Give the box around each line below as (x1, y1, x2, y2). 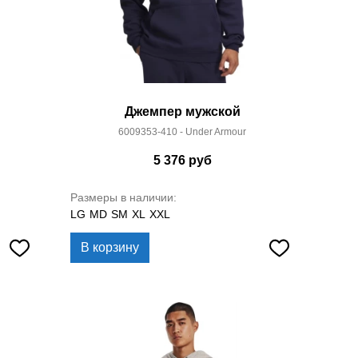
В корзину (81, 241, 139, 254)
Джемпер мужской (124, 105, 241, 118)
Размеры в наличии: (70, 191, 177, 204)
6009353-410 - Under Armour (118, 126, 246, 137)
